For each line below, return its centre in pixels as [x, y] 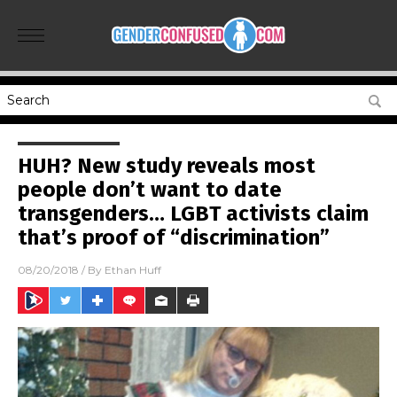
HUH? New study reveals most [167, 166]
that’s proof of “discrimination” [174, 237]
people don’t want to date [150, 190]
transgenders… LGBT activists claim [193, 214]
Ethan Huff [133, 270]
